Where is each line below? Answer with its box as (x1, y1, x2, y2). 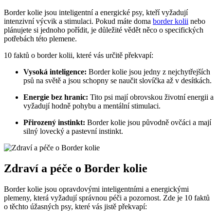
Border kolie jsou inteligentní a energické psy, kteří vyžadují (4, 8, 188, 17)
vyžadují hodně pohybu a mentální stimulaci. (23, 102, 161, 110)
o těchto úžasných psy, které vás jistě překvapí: (4, 202, 147, 211)
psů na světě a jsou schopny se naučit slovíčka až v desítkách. (23, 76, 212, 85)
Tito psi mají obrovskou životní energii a (88, 93, 214, 102)
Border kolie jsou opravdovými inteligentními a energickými (4, 184, 189, 193)
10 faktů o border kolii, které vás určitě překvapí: (4, 51, 153, 60)
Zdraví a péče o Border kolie (4, 162, 147, 175)
